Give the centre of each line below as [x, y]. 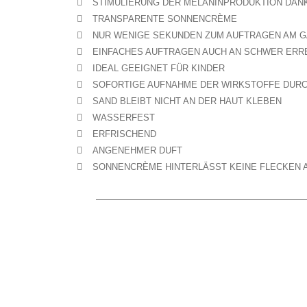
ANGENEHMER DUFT [137, 150]
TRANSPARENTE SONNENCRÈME [164, 19]
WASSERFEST [123, 118]
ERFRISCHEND [124, 134]
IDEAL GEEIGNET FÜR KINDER [158, 68]
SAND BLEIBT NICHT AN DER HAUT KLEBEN [187, 101]
